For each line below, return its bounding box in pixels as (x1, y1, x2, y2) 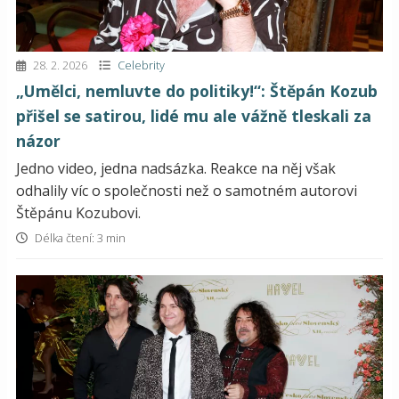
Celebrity (118, 56, 165, 73)
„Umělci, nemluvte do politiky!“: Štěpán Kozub (16, 79, 378, 102)
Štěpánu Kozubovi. (16, 202, 141, 223)
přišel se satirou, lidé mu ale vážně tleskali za (16, 104, 371, 126)
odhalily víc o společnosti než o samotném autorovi (16, 180, 357, 200)
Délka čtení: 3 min (32, 229, 126, 246)
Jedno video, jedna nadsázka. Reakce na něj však (16, 158, 336, 178)
